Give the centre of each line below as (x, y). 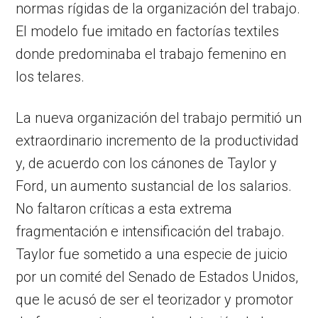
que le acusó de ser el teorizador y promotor (155, 299)
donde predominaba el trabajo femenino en (151, 54)
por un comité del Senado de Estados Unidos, (157, 276)
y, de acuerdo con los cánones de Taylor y (147, 163)
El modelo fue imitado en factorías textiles (148, 31)
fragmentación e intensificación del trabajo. (150, 231)
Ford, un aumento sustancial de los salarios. (154, 186)
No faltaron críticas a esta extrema (124, 208)
